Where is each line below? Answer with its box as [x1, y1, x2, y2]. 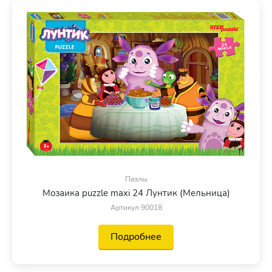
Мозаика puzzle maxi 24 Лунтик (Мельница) [42, 186, 230, 199]
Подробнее [110, 229, 161, 243]
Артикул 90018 [110, 202, 162, 212]
